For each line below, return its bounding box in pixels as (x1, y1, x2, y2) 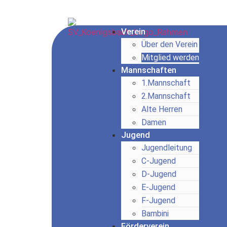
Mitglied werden (141, 53, 199, 62)
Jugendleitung (141, 143, 192, 153)
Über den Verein (141, 40, 198, 49)
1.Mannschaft (141, 78, 191, 88)
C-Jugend (141, 156, 176, 166)
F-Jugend (141, 196, 175, 205)
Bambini (141, 209, 169, 218)
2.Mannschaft (141, 91, 191, 101)
